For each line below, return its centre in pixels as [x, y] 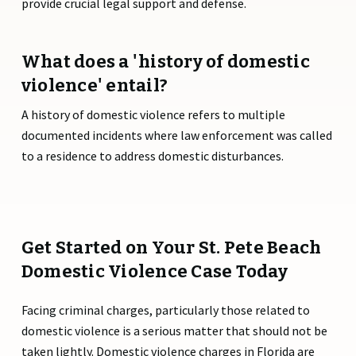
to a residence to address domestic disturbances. [152, 156]
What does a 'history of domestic [165, 62]
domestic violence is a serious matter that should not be [174, 331]
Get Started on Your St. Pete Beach [171, 248]
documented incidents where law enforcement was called [176, 135]
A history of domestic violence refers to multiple [153, 115]
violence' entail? [95, 86]
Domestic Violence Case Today [154, 272]
